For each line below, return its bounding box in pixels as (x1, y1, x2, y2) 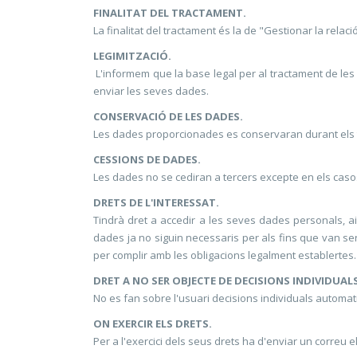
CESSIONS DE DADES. (93, 152, 201, 167)
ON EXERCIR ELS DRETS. (93, 316, 212, 331)
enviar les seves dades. (93, 84, 209, 98)
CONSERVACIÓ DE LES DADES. (93, 109, 243, 124)
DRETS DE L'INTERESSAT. (93, 195, 219, 210)
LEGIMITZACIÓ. (93, 49, 171, 63)
